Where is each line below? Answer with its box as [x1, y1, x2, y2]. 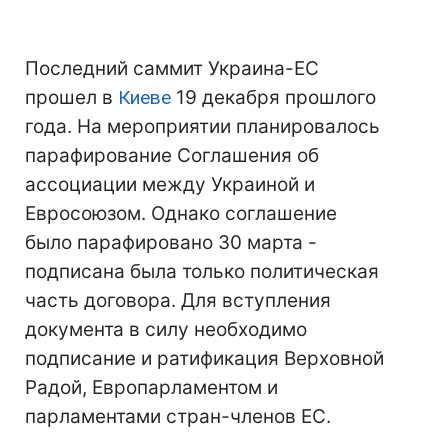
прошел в [25, 86, 118, 109]
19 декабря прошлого [171, 86, 376, 109]
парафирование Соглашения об [25, 144, 319, 167]
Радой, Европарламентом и [25, 376, 278, 399]
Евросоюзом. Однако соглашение [25, 202, 337, 225]
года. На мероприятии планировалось [25, 115, 380, 138]
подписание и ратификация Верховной [25, 347, 384, 370]
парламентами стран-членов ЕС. [25, 405, 331, 428]
